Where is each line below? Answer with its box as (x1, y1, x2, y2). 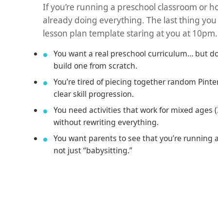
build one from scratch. (54, 60, 137, 71)
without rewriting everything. (54, 116, 159, 127)
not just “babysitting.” (54, 145, 132, 156)
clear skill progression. (54, 88, 134, 99)
